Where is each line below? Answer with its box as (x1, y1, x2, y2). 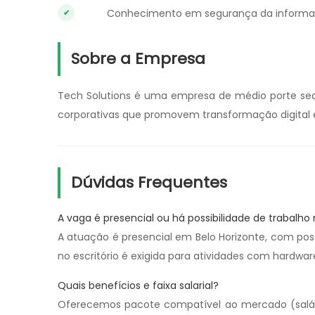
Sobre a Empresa (71, 47, 205, 70)
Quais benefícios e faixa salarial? (58, 278, 219, 292)
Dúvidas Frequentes (71, 171, 227, 193)
